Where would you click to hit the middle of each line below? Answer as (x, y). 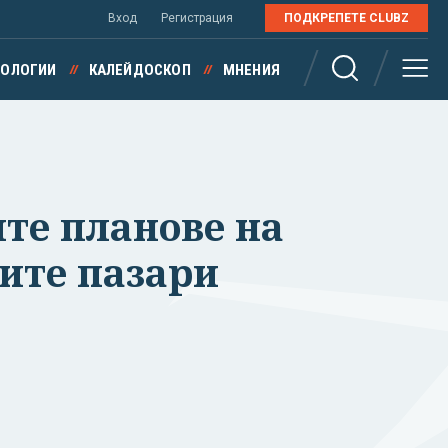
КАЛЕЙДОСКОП (139, 70)
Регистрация (197, 18)
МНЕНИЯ (251, 70)
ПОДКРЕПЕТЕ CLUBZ (346, 18)
